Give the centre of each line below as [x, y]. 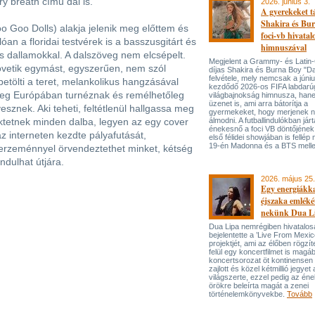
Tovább [300, 294]
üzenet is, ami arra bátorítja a [258, 103]
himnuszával [284, 47]
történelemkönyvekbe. [248, 294]
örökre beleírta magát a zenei [259, 285]
